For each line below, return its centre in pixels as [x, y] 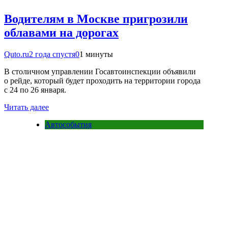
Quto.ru [17, 54]
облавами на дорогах [61, 32]
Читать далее [26, 107]
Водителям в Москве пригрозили [96, 19]
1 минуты [96, 54]
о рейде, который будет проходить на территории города [102, 80]
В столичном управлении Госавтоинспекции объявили [100, 71]
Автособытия [68, 124]
